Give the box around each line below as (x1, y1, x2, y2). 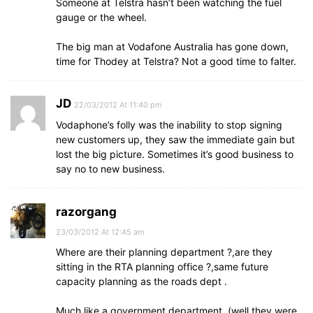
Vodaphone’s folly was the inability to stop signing (56, 119, 282, 131)
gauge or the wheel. (56, 11, 147, 23)
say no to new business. (56, 163, 165, 175)
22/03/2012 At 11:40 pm (74, 100, 162, 110)
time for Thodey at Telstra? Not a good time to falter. (56, 55, 296, 67)
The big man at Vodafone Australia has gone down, (56, 41, 289, 52)
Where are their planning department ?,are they (56, 246, 272, 258)
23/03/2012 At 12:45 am (56, 227, 145, 237)
